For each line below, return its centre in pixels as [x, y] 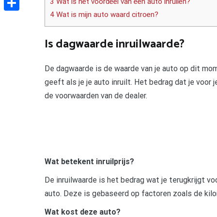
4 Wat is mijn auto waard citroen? [104, 15]
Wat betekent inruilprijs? [89, 161]
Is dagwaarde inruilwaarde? [115, 44]
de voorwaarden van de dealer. [96, 95]
